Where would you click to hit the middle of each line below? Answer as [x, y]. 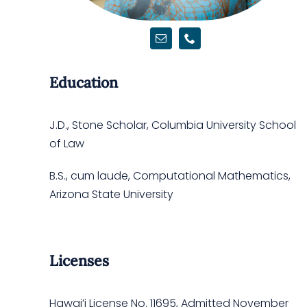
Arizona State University [111, 194]
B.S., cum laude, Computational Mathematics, [170, 175]
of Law [66, 143]
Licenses [79, 260]
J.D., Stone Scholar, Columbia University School [172, 125]
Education [83, 83]
